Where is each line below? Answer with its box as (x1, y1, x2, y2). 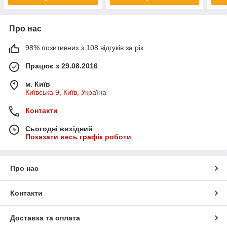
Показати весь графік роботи (25, 132, 131, 141)
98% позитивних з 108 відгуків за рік (25, 43, 143, 52)
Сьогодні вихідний (25, 124, 93, 133)
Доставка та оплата (10, 213, 80, 222)
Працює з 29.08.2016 (25, 61, 98, 70)
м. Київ (25, 80, 50, 88)
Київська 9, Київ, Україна (25, 88, 106, 96)
